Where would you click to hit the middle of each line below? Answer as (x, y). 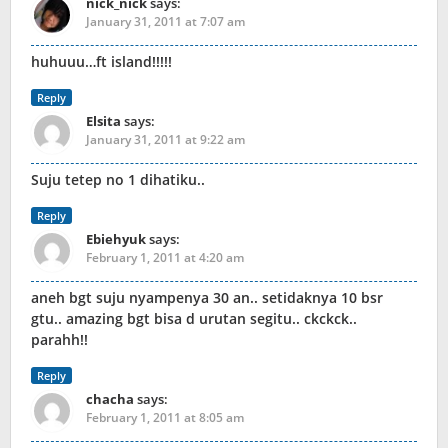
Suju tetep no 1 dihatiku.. (118, 180)
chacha (110, 399)
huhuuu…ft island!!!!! (101, 62)
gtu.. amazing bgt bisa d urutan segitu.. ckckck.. (194, 319)
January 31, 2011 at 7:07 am (165, 22)
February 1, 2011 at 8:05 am (165, 418)
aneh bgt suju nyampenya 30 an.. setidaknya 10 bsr (207, 298)
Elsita (103, 121)
